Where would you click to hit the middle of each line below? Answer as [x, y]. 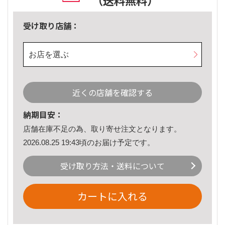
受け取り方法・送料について [113, 166]
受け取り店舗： [51, 26]
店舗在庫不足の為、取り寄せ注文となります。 [102, 129]
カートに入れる [113, 196]
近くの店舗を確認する [113, 93]
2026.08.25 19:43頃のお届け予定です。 [89, 142]
